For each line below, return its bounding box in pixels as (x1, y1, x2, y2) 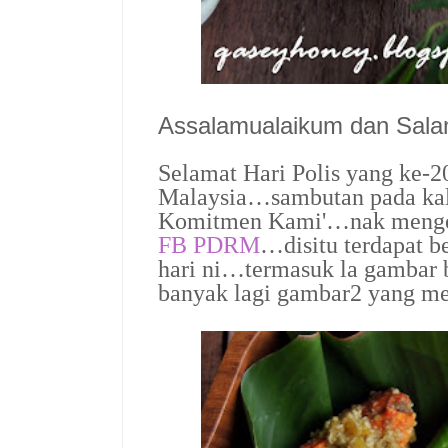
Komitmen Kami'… (158, 208, 350, 235)
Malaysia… (158, 184, 271, 211)
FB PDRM (158, 232, 260, 259)
